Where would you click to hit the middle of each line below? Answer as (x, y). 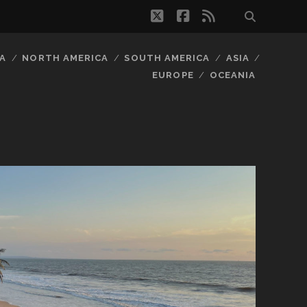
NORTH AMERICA (65, 58)
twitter (184, 15)
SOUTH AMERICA (167, 58)
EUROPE (173, 75)
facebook (219, 15)
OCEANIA (233, 75)
